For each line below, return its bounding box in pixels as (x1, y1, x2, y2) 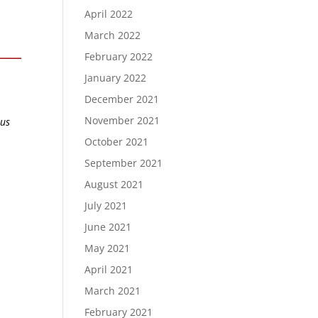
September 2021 (84, 156, 163, 170)
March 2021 (84, 284, 141, 297)
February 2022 (84, 50, 153, 63)
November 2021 (84, 114, 160, 127)
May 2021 (84, 241, 131, 255)
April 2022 (84, 7, 133, 21)
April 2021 (84, 263, 133, 276)
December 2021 (84, 92, 160, 106)
